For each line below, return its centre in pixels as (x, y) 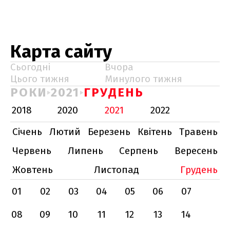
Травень (198, 132)
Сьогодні (30, 67)
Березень (109, 132)
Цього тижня (40, 79)
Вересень (196, 151)
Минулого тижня (143, 79)
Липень (85, 151)
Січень (27, 132)
